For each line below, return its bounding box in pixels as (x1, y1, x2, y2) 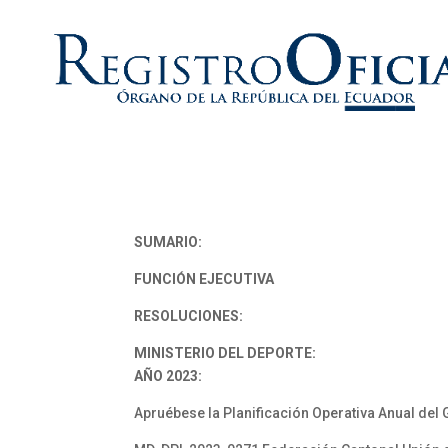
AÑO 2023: (134, 368, 203, 384)
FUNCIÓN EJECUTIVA (134, 271, 275, 287)
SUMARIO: (134, 234, 203, 250)
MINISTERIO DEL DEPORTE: (134, 345, 317, 361)
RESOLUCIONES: (134, 308, 244, 324)
